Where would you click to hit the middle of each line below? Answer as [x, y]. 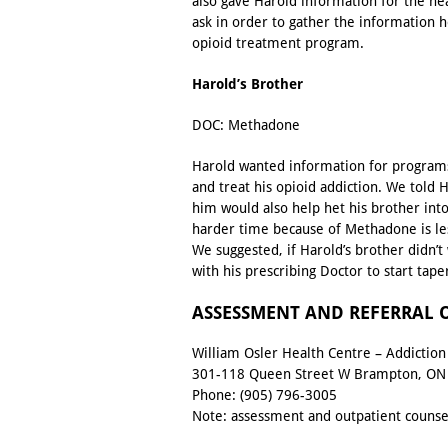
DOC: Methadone [246, 125]
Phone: [216, 395]
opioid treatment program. [278, 43]
